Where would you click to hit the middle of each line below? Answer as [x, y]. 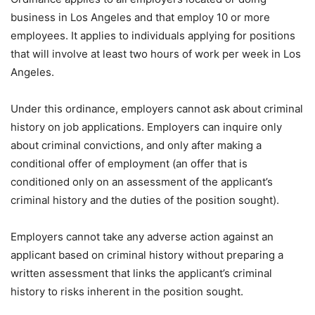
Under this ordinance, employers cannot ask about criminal [157, 109]
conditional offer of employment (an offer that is [129, 163]
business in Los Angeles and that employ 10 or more [140, 17]
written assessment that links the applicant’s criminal [141, 273]
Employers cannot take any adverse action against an [142, 237]
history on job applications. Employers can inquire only [146, 127]
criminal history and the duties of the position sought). [145, 200]
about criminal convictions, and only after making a [136, 145]
